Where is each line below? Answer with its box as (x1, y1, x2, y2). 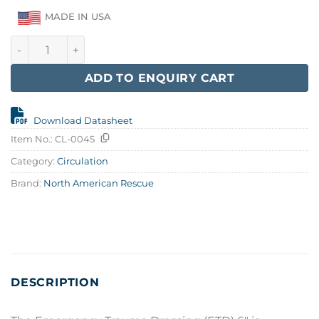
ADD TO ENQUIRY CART (84, 71, 235, 85)
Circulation (57, 156, 108, 167)
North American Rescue (43, 178, 154, 189)
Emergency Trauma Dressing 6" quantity (10, 36, 224, 50)
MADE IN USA (41, 11, 111, 23)
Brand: (11, 178, 43, 189)
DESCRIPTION (11, 276, 100, 289)
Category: (11, 156, 57, 167)
